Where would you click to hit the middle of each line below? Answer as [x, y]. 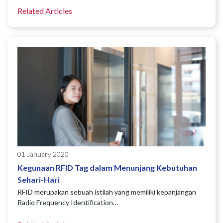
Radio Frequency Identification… [68, 203]
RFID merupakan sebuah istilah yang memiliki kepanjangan [107, 192]
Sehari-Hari [39, 180]
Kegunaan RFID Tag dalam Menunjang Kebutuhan [107, 168]
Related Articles [45, 11]
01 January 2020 [43, 154]
